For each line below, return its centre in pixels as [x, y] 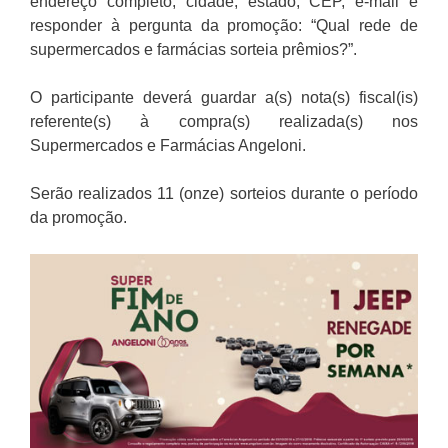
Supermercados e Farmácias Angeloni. [168, 146]
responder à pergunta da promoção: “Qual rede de [224, 26]
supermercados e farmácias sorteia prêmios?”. [193, 50]
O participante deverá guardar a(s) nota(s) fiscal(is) [224, 98]
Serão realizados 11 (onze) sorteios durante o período [224, 194]
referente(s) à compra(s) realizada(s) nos [224, 122]
